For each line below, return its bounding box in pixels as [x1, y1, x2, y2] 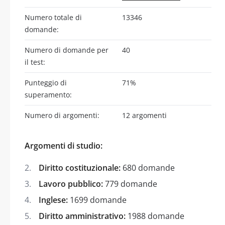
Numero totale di [25, 12, 82, 22]
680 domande [121, 162, 175, 173]
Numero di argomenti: [25, 110, 99, 120]
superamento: [25, 89, 72, 99]
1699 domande [68, 194, 127, 205]
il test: [25, 57, 45, 67]
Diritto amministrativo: [39, 210, 126, 221]
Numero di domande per [25, 45, 108, 55]
